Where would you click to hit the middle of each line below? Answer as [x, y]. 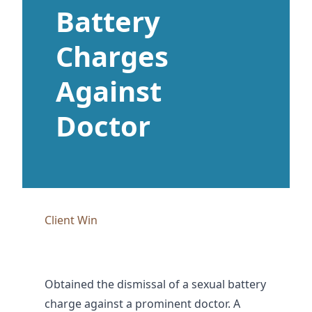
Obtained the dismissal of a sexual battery [155, 284]
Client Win [71, 220]
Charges [112, 56]
